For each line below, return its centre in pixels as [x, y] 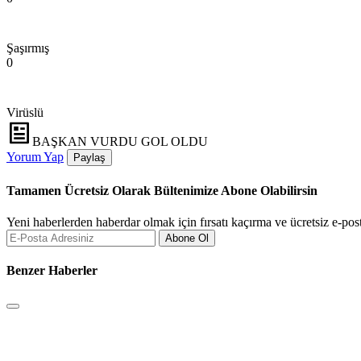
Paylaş [89, 158]
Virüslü [25, 113]
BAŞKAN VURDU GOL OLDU [120, 142]
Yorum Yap [35, 157]
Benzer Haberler [52, 271]
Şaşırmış [28, 48]
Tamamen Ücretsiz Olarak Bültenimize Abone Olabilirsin [162, 190]
